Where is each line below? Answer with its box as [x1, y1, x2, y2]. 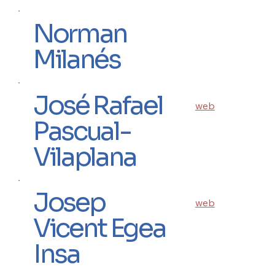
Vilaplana [33, 140, 136, 173]
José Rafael [33, 88, 163, 122]
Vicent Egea [33, 212, 166, 245]
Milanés [33, 42, 120, 76]
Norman [33, 17, 128, 50]
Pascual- [33, 114, 131, 147]
